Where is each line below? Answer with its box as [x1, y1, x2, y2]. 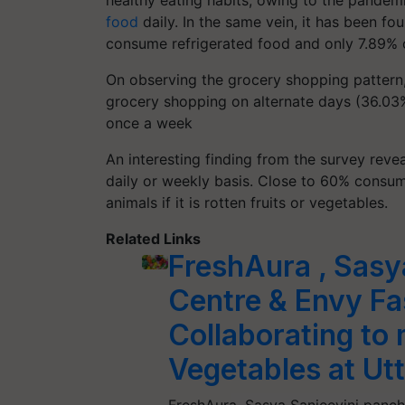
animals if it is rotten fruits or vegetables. [106, 193, 392, 212]
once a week [106, 114, 193, 132]
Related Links [106, 230, 201, 248]
